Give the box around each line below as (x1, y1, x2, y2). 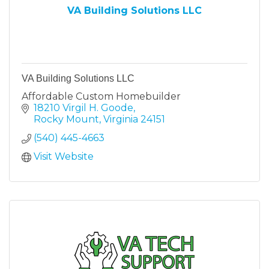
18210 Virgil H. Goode (34, 101, 133, 113)
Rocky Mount (34, 113, 99, 125)
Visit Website (34, 150, 94, 162)
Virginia (103, 113, 138, 125)
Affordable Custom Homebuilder (22, 90, 181, 102)
